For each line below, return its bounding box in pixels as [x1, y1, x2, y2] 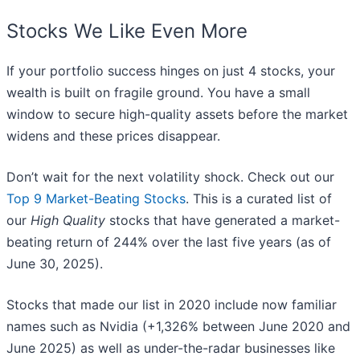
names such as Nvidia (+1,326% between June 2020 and [6, 318, 350, 335]
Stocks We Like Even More [6, 19, 247, 43]
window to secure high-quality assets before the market [6, 106, 348, 123]
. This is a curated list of [186, 190, 332, 207]
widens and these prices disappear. [6, 128, 220, 145]
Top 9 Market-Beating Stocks [6, 190, 186, 207]
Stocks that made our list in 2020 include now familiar [6, 297, 337, 313]
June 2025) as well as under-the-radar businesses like [6, 340, 335, 357]
